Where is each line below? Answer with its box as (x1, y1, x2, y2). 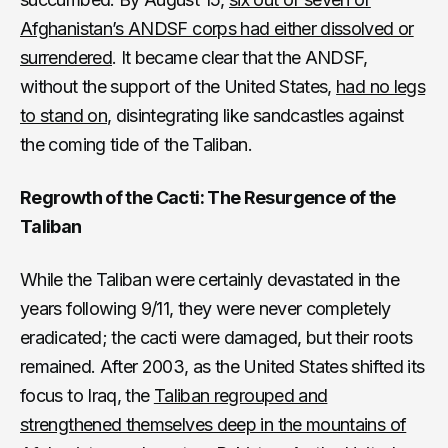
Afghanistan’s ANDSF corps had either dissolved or (20, 17, 414, 39)
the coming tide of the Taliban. (20, 133, 253, 155)
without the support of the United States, (20, 75, 337, 97)
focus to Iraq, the (20, 384, 154, 406)
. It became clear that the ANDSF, (111, 46, 368, 68)
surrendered (20, 46, 112, 68)
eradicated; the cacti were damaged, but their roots (20, 326, 413, 348)
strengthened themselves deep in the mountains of (20, 413, 407, 435)
